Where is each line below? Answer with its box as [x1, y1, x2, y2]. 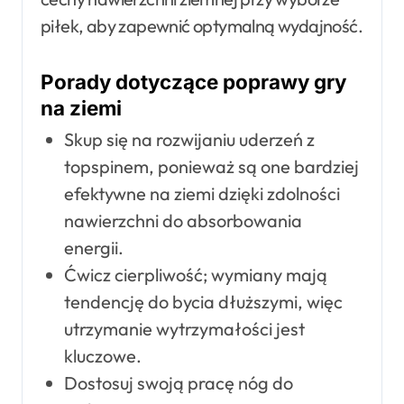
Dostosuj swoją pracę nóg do [63, 372, 293, 395]
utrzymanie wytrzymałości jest [63, 317, 305, 341]
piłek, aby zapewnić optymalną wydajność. [41, 14, 363, 37]
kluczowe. [63, 344, 142, 368]
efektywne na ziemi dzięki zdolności [63, 182, 340, 206]
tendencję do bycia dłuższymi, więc [63, 290, 343, 314]
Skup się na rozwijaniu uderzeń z [63, 128, 315, 151]
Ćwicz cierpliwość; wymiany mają [63, 263, 327, 287]
